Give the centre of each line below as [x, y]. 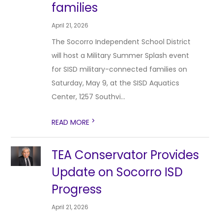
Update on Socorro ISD [117, 172]
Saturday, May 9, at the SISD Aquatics [116, 83]
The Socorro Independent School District [121, 42]
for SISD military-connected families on [120, 69]
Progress [77, 189]
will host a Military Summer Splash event [121, 55]
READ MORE [72, 122]
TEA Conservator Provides [125, 155]
